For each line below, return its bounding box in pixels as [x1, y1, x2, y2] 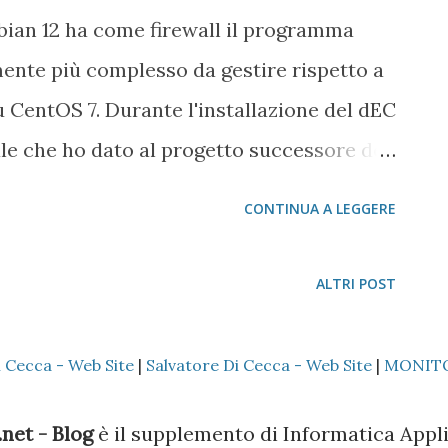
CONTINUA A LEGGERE [244, 199, 396, 218]
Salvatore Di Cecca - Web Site [146, 355, 372, 375]
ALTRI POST [316, 274, 396, 293]
